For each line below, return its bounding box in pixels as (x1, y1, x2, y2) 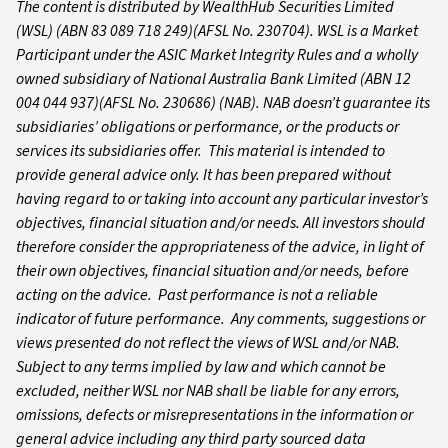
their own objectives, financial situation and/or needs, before (16, 259, 409, 282)
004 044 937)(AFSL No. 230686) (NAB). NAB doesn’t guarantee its (16, 91, 430, 114)
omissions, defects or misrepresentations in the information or (16, 403, 413, 426)
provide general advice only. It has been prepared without (16, 163, 391, 186)
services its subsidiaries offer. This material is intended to (16, 139, 385, 162)
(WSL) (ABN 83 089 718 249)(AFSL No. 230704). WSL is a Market (16, 19, 418, 42)
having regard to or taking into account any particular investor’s (16, 187, 428, 210)
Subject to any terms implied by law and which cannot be (16, 355, 386, 378)
